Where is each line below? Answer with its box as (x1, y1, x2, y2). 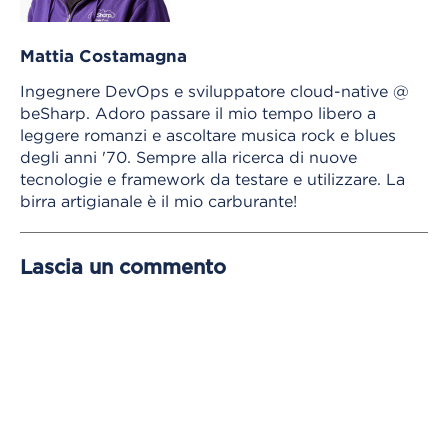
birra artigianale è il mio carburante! (20, 191, 297, 210)
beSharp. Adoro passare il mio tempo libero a (20, 103, 376, 122)
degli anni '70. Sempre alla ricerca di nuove (20, 147, 357, 166)
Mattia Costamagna (20, 45, 187, 65)
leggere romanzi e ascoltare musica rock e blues (20, 125, 396, 144)
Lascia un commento (20, 257, 226, 278)
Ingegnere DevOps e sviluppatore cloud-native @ (20, 81, 409, 100)
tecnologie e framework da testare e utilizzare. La (20, 169, 405, 188)
